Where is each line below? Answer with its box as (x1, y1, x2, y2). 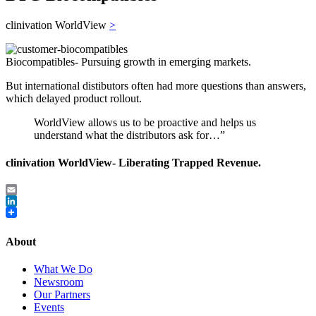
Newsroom (34, 275, 83, 288)
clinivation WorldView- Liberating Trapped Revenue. (6, 157, 261, 169)
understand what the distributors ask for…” (34, 128, 225, 141)
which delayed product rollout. (6, 92, 142, 104)
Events (34, 300, 64, 313)
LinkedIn (6, 206, 47, 219)
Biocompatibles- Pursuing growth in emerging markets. (6, 55, 251, 68)
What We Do (34, 262, 92, 275)
